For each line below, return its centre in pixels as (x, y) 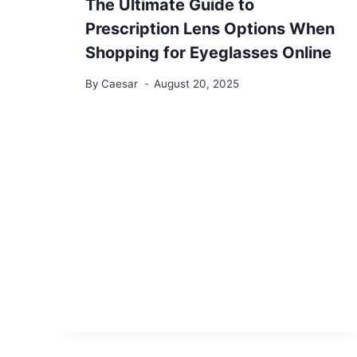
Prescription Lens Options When (210, 29)
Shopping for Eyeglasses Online (208, 53)
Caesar (120, 83)
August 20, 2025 (197, 83)
